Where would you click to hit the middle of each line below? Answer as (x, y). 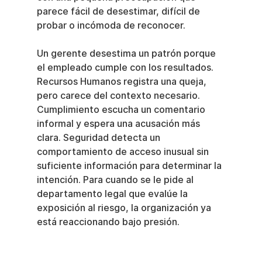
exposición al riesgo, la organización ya (125, 208)
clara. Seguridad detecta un (99, 138)
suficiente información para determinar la (130, 166)
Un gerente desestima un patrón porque (127, 54)
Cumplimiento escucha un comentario (122, 110)
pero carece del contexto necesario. (119, 96)
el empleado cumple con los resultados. (126, 68)
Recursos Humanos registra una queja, (123, 82)
